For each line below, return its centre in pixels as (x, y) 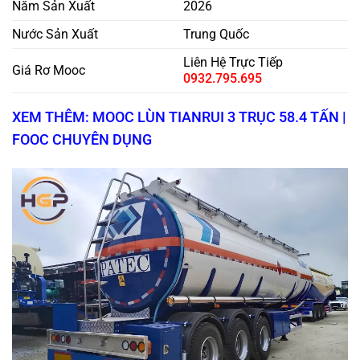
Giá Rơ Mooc (49, 71)
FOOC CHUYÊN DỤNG (82, 140)
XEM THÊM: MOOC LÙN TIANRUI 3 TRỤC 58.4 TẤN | (179, 118)
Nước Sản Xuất (55, 35)
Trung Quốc (217, 35)
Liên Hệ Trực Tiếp (233, 63)
